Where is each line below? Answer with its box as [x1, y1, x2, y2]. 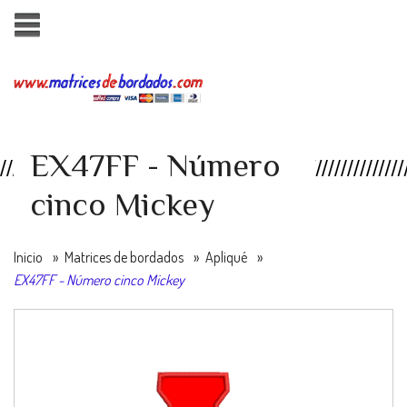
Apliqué [205, 248, 247, 267]
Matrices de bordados [65, 248, 184, 267]
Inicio [14, 248, 43, 267]
